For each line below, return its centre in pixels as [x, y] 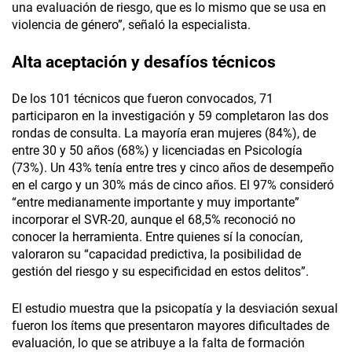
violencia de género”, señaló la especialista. [131, 25]
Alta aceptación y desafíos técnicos [144, 62]
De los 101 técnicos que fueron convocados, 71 [143, 99]
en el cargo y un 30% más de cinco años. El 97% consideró [173, 185]
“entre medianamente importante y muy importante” [156, 203]
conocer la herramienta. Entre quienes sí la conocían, [157, 237]
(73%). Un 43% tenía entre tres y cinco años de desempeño [173, 168]
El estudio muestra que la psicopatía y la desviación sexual [175, 309]
